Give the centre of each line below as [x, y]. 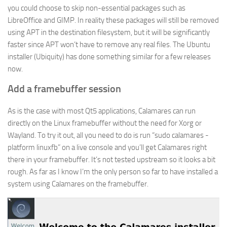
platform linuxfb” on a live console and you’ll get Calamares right [107, 147]
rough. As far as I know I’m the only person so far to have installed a [113, 172]
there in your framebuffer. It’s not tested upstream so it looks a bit [111, 159]
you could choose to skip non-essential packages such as [97, 8]
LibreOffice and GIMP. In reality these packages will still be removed [113, 20]
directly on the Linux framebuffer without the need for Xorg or [105, 123]
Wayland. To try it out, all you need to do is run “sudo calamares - [108, 135]
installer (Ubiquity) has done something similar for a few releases [109, 56]
